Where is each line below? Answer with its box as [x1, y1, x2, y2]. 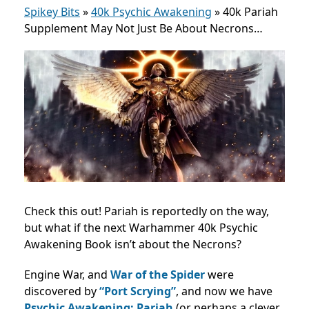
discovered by [24, 283, 99, 299]
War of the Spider [108, 267, 205, 283]
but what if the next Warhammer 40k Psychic [24, 220, 258, 236]
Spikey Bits [24, 4, 80, 19]
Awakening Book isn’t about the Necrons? [24, 237, 241, 252]
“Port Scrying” [99, 283, 176, 299]
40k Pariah [223, 4, 278, 19]
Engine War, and [24, 267, 108, 283]
